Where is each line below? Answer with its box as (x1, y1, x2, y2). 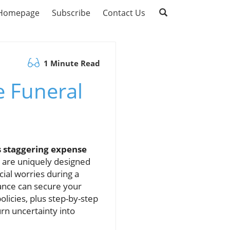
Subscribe (52, 7, 90, 18)
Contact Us (103, 7, 145, 18)
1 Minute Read (42, 58, 100, 68)
